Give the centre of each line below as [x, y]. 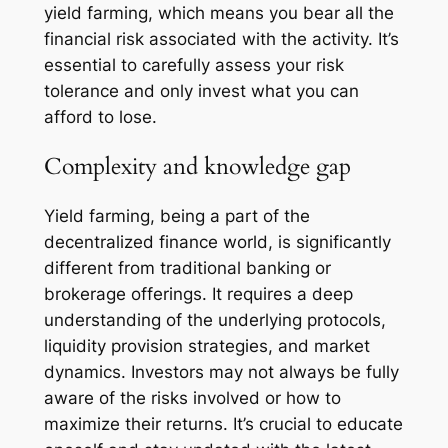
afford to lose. [100, 116]
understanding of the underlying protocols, [214, 320]
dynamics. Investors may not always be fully [221, 372]
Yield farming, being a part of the [176, 216]
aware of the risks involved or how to [192, 398]
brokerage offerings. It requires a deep [198, 294]
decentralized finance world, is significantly [217, 242]
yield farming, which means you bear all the [218, 12]
